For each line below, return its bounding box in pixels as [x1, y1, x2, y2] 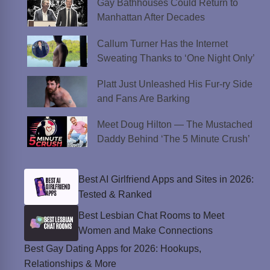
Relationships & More [24, 258, 116, 269]
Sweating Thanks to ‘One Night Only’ [96, 52, 255, 63]
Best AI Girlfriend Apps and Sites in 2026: [78, 174, 254, 184]
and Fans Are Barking [96, 93, 190, 104]
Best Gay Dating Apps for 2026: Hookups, [24, 243, 201, 254]
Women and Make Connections [78, 225, 213, 236]
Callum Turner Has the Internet [96, 38, 228, 49]
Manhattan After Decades [96, 12, 205, 23]
